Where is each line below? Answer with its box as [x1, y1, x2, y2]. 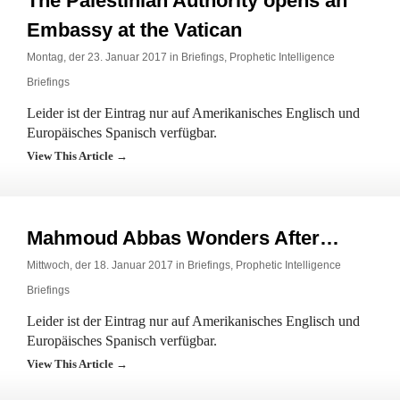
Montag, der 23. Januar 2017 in [27, 51, 181, 63]
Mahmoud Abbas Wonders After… [27, 227, 339, 249]
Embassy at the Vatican [27, 19, 242, 41]
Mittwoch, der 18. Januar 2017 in [27, 259, 187, 271]
